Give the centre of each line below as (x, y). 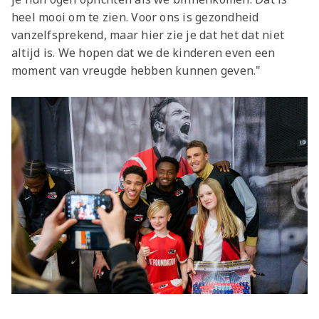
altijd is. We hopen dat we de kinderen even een (143, 52)
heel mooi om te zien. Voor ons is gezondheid (135, 17)
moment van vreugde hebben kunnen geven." (136, 70)
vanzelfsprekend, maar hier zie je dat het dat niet (148, 35)
